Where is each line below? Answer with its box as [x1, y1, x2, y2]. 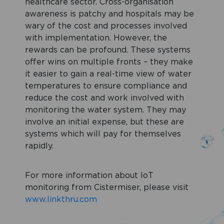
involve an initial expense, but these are [25, 118, 184, 126]
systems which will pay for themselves [25, 130, 181, 138]
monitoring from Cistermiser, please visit [25, 183, 188, 192]
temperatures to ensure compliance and [25, 82, 187, 90]
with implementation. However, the [25, 34, 167, 42]
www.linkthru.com [25, 195, 97, 204]
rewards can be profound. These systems [25, 46, 190, 54]
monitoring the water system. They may [25, 106, 186, 114]
